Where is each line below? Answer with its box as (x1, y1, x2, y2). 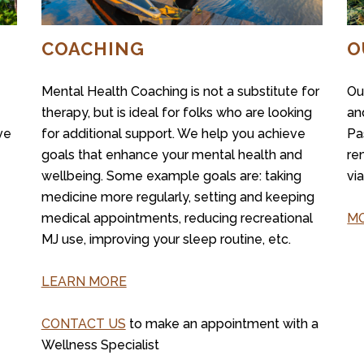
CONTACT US (41, 315, 126, 331)
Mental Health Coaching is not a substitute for (41, 83, 319, 99)
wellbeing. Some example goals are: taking (41, 167, 301, 184)
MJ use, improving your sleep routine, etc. (41, 231, 291, 247)
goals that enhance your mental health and (41, 146, 302, 162)
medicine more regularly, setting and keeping (41, 188, 314, 205)
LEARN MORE (41, 273, 127, 289)
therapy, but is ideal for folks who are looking (41, 104, 312, 120)
